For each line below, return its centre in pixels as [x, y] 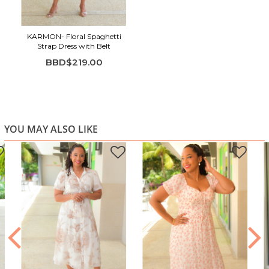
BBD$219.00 [74, 62]
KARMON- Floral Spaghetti [74, 37]
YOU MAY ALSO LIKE [51, 129]
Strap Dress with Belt [74, 46]
